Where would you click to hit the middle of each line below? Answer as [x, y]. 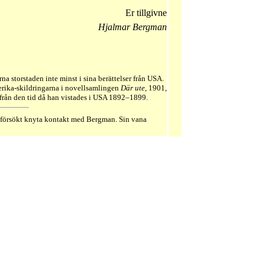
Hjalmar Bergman [132, 27]
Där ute [133, 88]
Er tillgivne [146, 13]
